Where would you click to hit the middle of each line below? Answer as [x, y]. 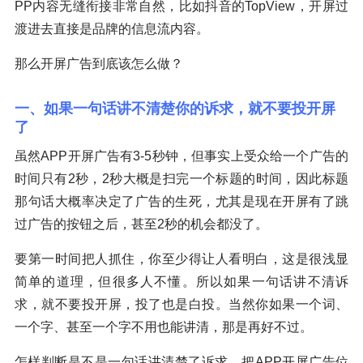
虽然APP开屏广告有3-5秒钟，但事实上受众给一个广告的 [181, 156]
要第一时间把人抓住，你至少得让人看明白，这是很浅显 [181, 259]
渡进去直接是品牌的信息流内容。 [112, 29]
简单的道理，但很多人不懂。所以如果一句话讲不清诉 [181, 282]
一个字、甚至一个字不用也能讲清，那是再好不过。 [164, 327]
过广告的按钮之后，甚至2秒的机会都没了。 [141, 224]
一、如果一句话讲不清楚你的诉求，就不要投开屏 [175, 109]
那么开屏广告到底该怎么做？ [99, 64]
